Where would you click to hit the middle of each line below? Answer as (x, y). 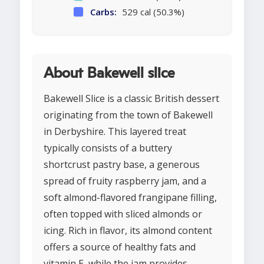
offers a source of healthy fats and (120, 247)
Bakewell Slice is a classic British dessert (131, 99)
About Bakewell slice (109, 74)
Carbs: (103, 12)
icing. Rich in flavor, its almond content (128, 231)
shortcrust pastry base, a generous (122, 165)
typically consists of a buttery (108, 148)
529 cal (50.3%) (152, 12)
